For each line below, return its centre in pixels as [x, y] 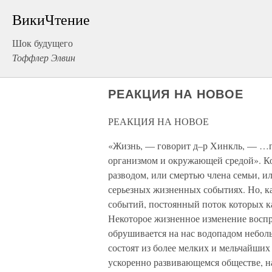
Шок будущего [42, 43]
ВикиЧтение [51, 19]
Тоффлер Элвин [44, 57]
